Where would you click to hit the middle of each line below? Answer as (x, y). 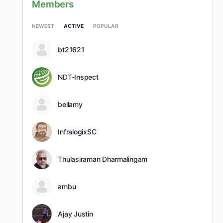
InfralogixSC (77, 131)
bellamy (70, 104)
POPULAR (106, 26)
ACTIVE (74, 26)
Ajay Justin (75, 214)
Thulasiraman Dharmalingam (103, 159)
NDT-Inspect (78, 77)
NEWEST (43, 26)
